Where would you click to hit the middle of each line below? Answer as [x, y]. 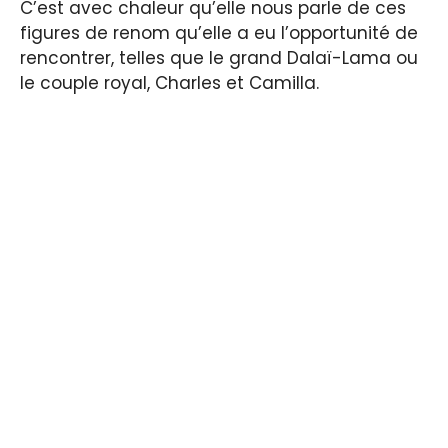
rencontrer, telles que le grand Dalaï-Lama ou [219, 58]
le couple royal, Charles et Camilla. [169, 83]
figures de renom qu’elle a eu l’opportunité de [219, 33]
